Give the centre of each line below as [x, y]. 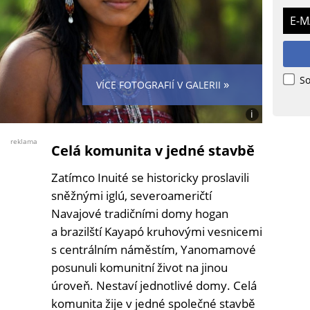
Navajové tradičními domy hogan [140, 214]
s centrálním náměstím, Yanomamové [154, 250]
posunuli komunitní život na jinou [139, 268]
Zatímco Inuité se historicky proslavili [150, 178]
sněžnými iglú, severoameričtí [131, 196]
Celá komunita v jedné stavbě [153, 151]
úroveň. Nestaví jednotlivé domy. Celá [154, 286]
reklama [24, 142]
